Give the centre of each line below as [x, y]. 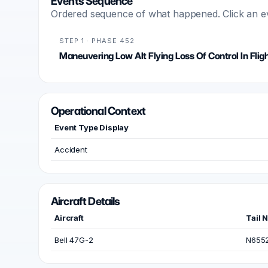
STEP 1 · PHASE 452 [97, 41]
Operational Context [98, 111]
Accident [71, 150]
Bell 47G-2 [74, 240]
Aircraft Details [86, 201]
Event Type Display [92, 127]
